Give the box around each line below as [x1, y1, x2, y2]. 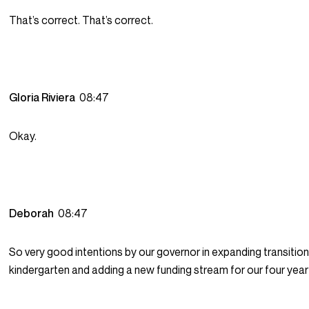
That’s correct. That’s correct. [9, 13, 154, 28]
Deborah [9, 206, 59, 221]
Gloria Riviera [9, 90, 80, 105]
